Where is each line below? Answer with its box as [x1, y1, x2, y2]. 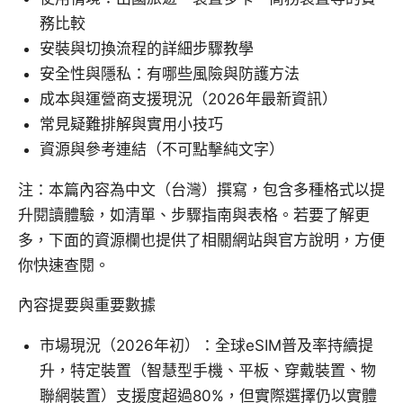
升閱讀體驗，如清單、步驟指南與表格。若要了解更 [18, 205, 370, 224]
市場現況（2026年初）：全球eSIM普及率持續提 [40, 336, 373, 354]
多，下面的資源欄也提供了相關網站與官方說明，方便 [18, 230, 385, 249]
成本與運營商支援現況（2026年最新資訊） [40, 89, 337, 108]
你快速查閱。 [18, 255, 110, 274]
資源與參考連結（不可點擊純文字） [40, 139, 284, 158]
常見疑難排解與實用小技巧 [40, 114, 223, 133]
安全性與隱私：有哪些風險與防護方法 [40, 64, 300, 83]
